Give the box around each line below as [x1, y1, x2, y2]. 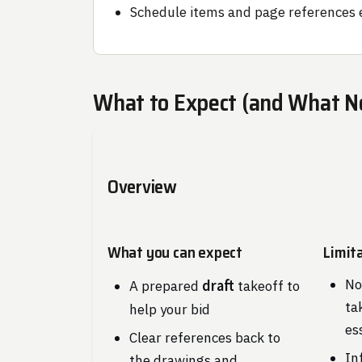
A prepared [128, 277, 202, 296]
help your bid [128, 301, 210, 319]
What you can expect [107, 240, 243, 265]
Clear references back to [128, 328, 280, 347]
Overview [107, 171, 177, 201]
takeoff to [234, 277, 300, 296]
